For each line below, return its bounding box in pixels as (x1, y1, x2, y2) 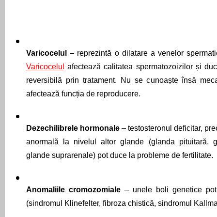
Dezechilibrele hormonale (26, 124, 122, 132)
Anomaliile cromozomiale (26, 186, 124, 194)
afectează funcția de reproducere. (26, 90, 142, 98)
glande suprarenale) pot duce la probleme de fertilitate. (26, 151, 213, 159)
